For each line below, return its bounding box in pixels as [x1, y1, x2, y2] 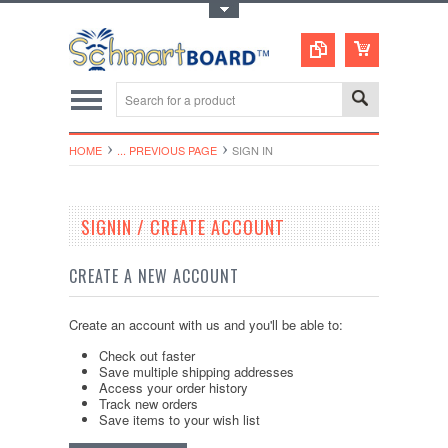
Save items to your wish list [99, 410, 260, 429]
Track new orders [99, 394, 198, 413]
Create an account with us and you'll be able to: [69, 315, 343, 334]
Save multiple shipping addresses [99, 362, 294, 381]
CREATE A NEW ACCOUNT [69, 264, 239, 288]
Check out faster [99, 346, 195, 365]
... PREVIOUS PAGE [117, 142, 217, 158]
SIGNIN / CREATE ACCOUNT [81, 214, 285, 240]
